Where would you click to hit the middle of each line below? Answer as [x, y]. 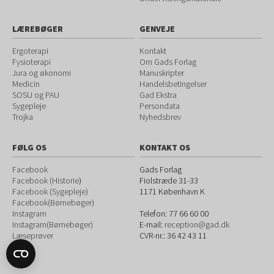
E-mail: [152, 224]
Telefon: [154, 213]
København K [182, 191]
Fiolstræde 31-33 [169, 180]
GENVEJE [157, 29]
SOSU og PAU [36, 95]
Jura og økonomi [42, 73]
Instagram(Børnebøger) [53, 224]
